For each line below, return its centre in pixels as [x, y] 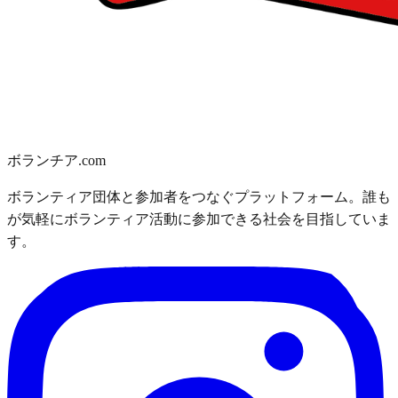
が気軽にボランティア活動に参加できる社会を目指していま [199, 219]
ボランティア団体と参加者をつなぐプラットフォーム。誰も [199, 196]
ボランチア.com [56, 160]
